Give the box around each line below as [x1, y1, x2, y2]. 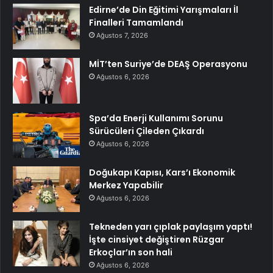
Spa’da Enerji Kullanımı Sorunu [89, 112, 223, 125]
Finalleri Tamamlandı [89, 16, 183, 29]
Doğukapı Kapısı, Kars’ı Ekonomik [89, 166, 235, 179]
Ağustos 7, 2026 [96, 31, 148, 40]
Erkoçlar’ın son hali [89, 246, 172, 259]
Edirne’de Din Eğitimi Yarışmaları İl [89, 4, 238, 16]
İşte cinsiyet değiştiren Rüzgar [89, 233, 224, 246]
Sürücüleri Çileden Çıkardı [89, 125, 204, 138]
